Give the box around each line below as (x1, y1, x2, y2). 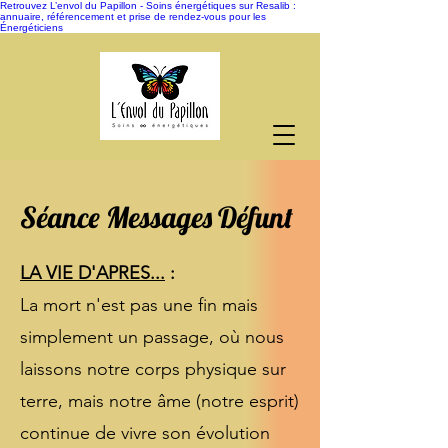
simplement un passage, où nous (20, 326, 284, 348)
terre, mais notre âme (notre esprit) (20, 390, 299, 412)
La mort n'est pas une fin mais (20, 294, 258, 316)
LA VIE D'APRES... (20, 262, 165, 284)
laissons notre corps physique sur (20, 358, 286, 380)
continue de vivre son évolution (20, 422, 270, 444)
